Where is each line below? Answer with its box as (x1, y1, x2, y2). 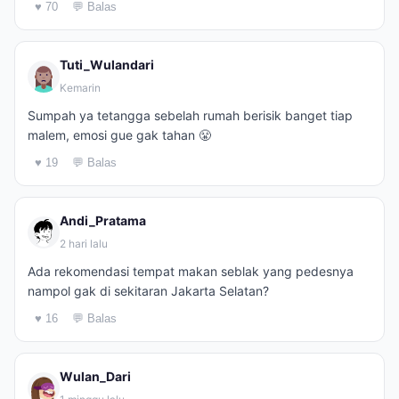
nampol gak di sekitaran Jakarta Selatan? (28, 283, 269, 298)
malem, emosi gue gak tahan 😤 (28, 127, 211, 142)
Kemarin (60, 81, 101, 94)
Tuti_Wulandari (60, 57, 154, 72)
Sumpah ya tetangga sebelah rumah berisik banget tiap (28, 108, 353, 123)
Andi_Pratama (60, 213, 146, 228)
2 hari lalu (60, 237, 108, 250)
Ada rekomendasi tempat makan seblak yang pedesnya (28, 264, 354, 279)
